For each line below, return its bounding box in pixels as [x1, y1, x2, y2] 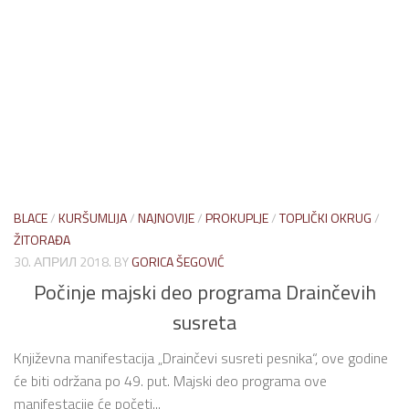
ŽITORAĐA [14, 230, 70, 250]
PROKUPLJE [205, 208, 268, 228]
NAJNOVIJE [138, 208, 194, 228]
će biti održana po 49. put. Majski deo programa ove [14, 369, 327, 392]
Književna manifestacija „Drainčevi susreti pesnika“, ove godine [14, 346, 388, 369]
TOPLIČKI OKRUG [279, 208, 372, 228]
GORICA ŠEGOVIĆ [131, 252, 225, 272]
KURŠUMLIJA [58, 208, 127, 228]
